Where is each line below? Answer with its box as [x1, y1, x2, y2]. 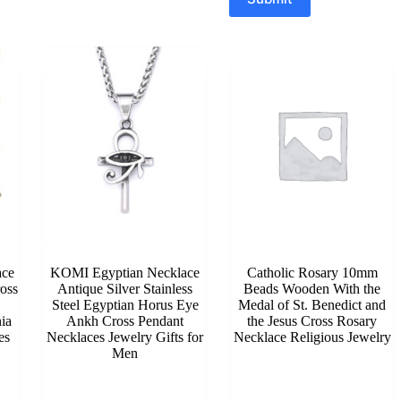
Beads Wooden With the [243, 280, 380, 296]
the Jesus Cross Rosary [247, 312, 377, 328]
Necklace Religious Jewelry [233, 328, 391, 345]
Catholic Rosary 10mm [246, 264, 378, 280]
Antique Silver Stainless [57, 280, 192, 296]
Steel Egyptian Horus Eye [51, 296, 199, 312]
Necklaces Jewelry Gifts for [47, 328, 203, 345]
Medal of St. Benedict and [238, 296, 386, 312]
